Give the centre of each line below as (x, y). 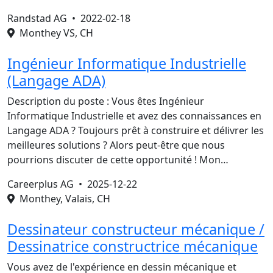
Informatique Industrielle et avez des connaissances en (134, 116)
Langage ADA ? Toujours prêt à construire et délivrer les (136, 130)
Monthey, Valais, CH (62, 199)
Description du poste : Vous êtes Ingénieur (106, 101)
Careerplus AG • (47, 184)
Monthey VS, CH (54, 33)
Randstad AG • (44, 18)
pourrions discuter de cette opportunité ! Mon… (118, 160)
